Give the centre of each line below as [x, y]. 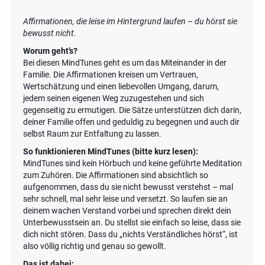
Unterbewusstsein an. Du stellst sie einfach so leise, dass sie [132, 222]
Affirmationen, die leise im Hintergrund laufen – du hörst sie [130, 21]
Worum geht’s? [50, 51]
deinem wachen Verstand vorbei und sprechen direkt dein [127, 211]
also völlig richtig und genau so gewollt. [95, 246]
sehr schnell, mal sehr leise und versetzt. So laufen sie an [125, 199]
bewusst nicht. [50, 33]
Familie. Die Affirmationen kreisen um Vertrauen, [111, 75]
